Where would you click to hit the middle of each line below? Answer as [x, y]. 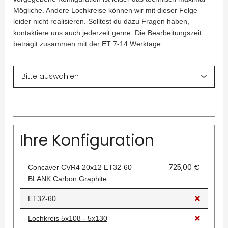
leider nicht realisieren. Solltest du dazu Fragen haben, [101, 22]
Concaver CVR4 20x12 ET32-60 [80, 168]
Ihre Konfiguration [87, 141]
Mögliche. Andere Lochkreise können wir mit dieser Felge [105, 10]
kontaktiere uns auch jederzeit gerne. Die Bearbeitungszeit [107, 33]
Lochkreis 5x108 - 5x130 [68, 219]
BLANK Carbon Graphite [67, 179]
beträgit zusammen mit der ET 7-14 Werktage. [88, 44]
